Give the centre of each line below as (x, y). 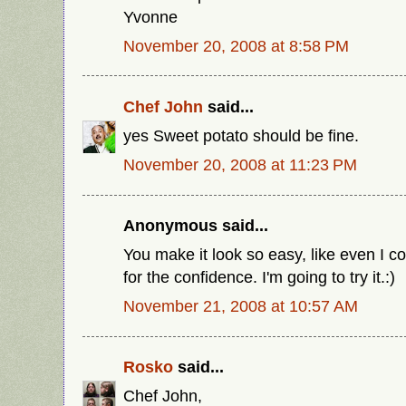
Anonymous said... (196, 226)
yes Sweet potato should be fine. (241, 135)
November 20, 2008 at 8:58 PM (236, 45)
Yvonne (150, 16)
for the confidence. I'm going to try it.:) (259, 277)
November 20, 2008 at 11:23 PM (240, 164)
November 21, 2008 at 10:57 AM (241, 305)
